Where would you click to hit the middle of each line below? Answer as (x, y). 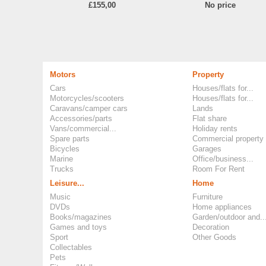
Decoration (211, 227)
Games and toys (78, 227)
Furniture (208, 197)
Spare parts (70, 139)
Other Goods (214, 237)
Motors (63, 75)
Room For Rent (218, 169)
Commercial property (228, 139)
